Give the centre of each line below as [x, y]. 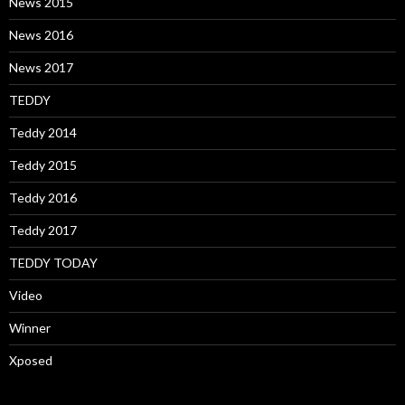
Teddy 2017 [43, 230]
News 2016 [41, 34]
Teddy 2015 [43, 165]
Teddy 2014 [43, 132]
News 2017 [41, 67]
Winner [30, 327]
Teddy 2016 [43, 197]
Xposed [31, 360]
